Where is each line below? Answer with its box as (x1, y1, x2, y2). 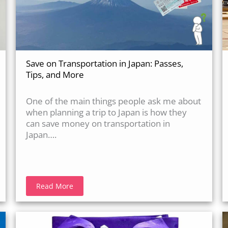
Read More (36, 181, 73, 191)
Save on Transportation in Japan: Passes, (25, 58, 183, 70)
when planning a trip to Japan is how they (25, 106, 187, 119)
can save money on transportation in (25, 118, 170, 130)
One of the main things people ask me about (25, 95, 201, 107)
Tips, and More (25, 69, 84, 81)
